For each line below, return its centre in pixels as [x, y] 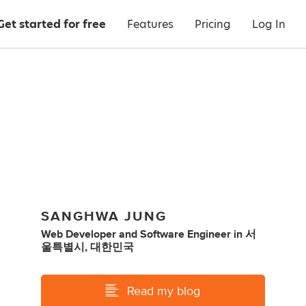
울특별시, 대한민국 [88, 247]
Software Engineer [186, 234]
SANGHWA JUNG [104, 216]
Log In [269, 24]
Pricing [213, 24]
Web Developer [79, 234]
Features [150, 24]
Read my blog [164, 291]
